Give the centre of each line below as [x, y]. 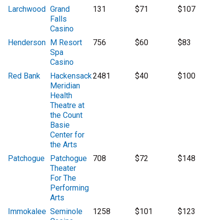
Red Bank [24, 76]
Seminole [67, 212]
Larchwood [27, 9]
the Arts [64, 145]
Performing [70, 188]
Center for [68, 135]
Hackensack [71, 76]
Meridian [65, 86]
